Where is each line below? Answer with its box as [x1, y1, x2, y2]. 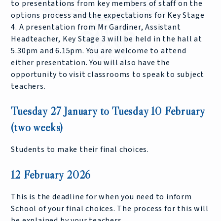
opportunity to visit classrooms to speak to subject [11, 69, 205, 80]
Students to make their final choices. [11, 144, 149, 155]
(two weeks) [11, 120, 64, 135]
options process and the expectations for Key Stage [11, 10, 205, 21]
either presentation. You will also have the [11, 57, 170, 69]
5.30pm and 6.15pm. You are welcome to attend [11, 45, 186, 57]
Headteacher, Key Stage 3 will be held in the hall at [11, 34, 202, 45]
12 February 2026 [11, 167, 91, 182]
